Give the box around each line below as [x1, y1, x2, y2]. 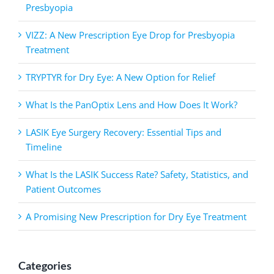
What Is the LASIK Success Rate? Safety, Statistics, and [26, 168, 248, 180]
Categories [18, 258, 72, 272]
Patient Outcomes [26, 182, 101, 195]
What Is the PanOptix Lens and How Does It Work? [26, 98, 237, 111]
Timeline [26, 140, 62, 153]
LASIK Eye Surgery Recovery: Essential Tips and [26, 125, 221, 138]
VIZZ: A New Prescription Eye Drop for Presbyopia [26, 28, 235, 41]
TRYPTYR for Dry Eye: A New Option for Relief [26, 70, 215, 83]
